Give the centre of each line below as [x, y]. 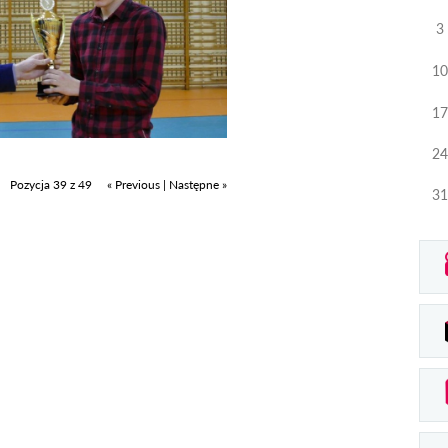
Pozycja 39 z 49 [52, 184]
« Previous [133, 184]
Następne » [198, 184]
